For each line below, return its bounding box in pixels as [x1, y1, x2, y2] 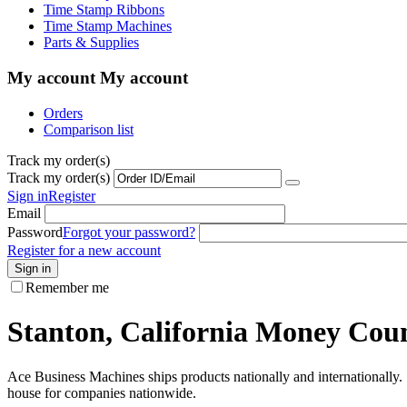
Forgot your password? [63, 223, 195, 240]
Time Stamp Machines [44, 18, 172, 35]
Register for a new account [7, 242, 161, 258]
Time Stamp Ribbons [44, 2, 164, 18]
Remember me [25, 279, 109, 295]
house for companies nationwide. [7, 384, 196, 401]
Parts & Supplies [44, 35, 139, 51]
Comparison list [44, 121, 134, 137]
